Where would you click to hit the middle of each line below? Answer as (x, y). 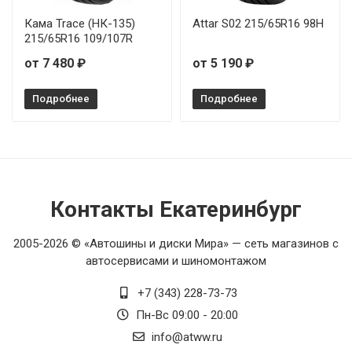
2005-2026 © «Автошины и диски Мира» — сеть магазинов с (176, 244)
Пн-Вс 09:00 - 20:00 (185, 315)
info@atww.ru (185, 337)
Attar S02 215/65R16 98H (258, 23)
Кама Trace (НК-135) (80, 23)
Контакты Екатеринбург (176, 209)
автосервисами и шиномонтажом (176, 261)
